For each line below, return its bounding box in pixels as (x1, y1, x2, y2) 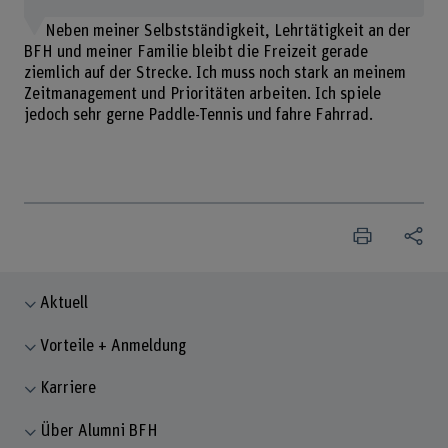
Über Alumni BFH (40, 423, 159, 440)
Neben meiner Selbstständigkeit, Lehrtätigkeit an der (44, 23, 411, 40)
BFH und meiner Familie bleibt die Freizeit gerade (23, 44, 368, 61)
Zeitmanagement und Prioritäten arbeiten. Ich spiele (23, 86, 381, 103)
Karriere (40, 380, 97, 397)
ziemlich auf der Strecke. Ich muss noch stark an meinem (23, 65, 406, 82)
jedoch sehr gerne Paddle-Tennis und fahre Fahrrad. (23, 107, 373, 124)
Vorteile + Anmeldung (40, 337, 187, 354)
